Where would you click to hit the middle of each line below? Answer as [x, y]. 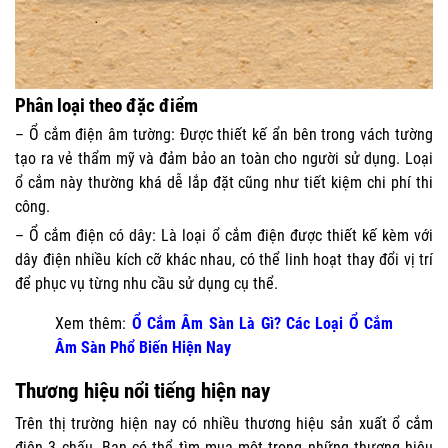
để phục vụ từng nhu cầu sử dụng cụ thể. [146, 283]
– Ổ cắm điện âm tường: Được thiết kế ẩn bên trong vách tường [224, 134]
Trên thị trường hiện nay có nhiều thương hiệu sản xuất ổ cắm [224, 423]
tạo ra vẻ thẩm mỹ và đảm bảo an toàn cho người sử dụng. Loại [224, 158]
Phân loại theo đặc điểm [106, 105]
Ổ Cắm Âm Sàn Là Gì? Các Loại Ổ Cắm [262, 323]
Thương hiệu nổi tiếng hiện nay [142, 390]
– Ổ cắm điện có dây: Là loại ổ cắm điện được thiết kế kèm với [224, 235]
